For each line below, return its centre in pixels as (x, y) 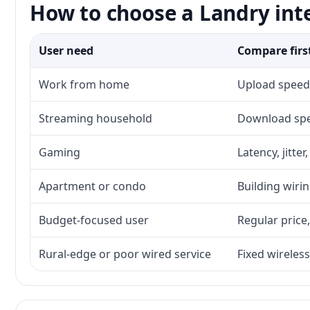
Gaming (60, 152)
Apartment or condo (92, 186)
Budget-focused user (94, 220)
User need (66, 51)
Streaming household (95, 118)
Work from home (84, 84)
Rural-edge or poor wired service (125, 254)
